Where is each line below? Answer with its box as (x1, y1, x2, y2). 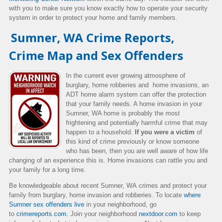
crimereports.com (16, 210, 66, 218)
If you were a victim (135, 128, 195, 136)
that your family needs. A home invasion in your (66, 100, 202, 108)
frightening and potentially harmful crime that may (66, 118, 208, 126)
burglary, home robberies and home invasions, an (66, 81, 209, 89)
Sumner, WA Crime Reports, (11, 29, 174, 46)
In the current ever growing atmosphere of (66, 71, 185, 79)
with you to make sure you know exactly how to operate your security (9, 4, 208, 12)
